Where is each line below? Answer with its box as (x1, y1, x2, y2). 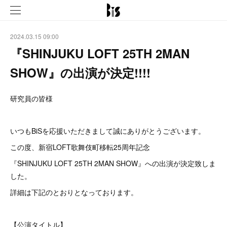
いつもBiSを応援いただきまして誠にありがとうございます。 (10, 126, 205, 136)
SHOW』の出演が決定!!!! (10, 64, 150, 81)
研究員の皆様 (10, 93, 53, 103)
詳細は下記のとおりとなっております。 (10, 187, 138, 197)
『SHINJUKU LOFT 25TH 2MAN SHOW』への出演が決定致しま (10, 158, 216, 168)
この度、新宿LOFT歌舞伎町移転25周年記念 (10, 142, 150, 152)
